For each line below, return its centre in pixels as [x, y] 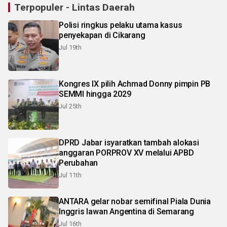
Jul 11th [70, 175]
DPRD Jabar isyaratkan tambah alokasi [129, 143]
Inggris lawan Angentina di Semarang [126, 212]
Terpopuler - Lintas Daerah [74, 8]
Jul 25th [70, 106]
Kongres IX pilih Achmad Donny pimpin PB [135, 84]
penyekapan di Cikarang [102, 35]
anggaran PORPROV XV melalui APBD [126, 153]
